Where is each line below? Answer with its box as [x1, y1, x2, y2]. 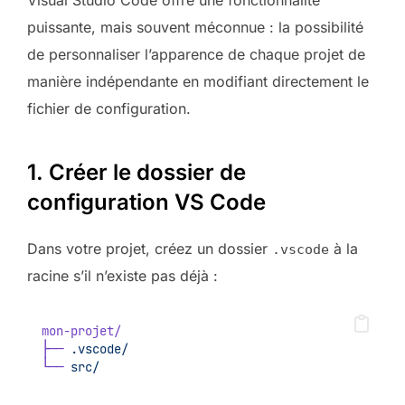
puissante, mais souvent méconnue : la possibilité [27, 18, 363, 37]
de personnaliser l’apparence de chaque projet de [27, 45, 365, 64]
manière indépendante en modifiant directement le [27, 72, 369, 91]
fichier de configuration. [27, 99, 191, 118]
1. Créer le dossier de [27, 159, 246, 186]
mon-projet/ [42, 323, 121, 340]
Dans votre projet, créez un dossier [27, 240, 272, 259]
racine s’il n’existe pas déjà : [27, 267, 218, 286]
